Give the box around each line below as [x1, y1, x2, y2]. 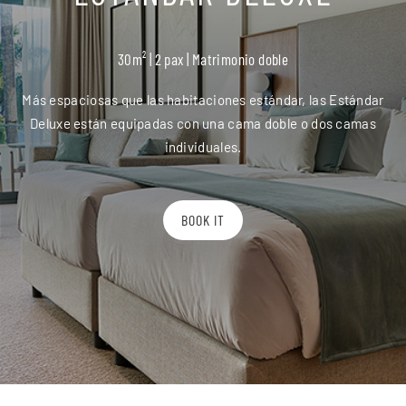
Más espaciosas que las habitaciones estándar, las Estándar [22, 91, 384, 108]
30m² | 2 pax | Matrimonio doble [117, 49, 289, 68]
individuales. [164, 138, 242, 155]
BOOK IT [181, 210, 225, 228]
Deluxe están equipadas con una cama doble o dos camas [30, 114, 376, 131]
